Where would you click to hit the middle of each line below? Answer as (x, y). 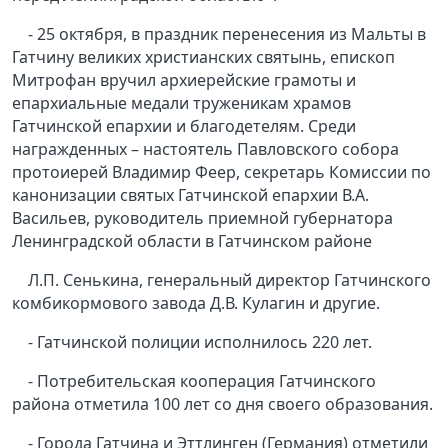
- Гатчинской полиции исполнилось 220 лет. (200, 342)
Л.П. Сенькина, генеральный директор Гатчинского (229, 280)
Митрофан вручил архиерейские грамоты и (184, 80)
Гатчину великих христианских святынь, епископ (203, 57)
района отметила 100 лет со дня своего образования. (222, 404)
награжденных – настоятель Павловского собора (205, 149)
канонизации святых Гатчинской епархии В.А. (190, 195)
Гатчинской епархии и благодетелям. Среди (184, 126)
